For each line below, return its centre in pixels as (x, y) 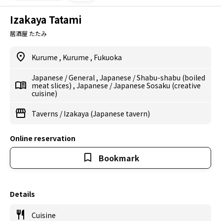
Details (22, 194)
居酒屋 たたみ (28, 33)
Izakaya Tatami (46, 19)
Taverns (46, 113)
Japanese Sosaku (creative (157, 85)
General (82, 77)
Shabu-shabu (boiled (171, 77)
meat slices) (52, 85)
